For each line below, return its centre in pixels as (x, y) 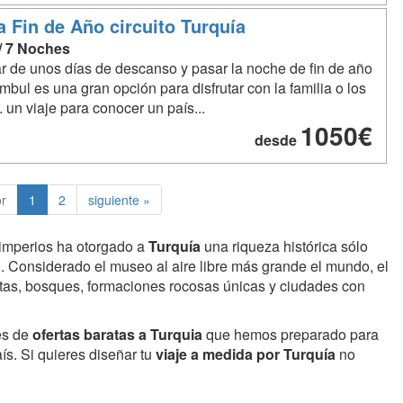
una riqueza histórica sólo (284, 246)
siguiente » (119, 200)
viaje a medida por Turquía (246, 354)
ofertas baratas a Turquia (117, 334)
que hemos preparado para (291, 334)
